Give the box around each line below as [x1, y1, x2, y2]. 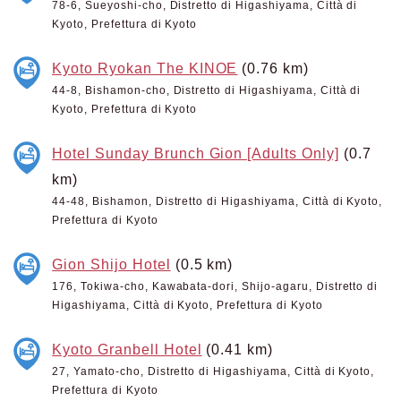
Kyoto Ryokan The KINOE [52, 60, 238, 76]
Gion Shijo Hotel [52, 256, 171, 272]
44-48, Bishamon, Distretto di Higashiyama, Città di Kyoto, [52, 195, 383, 208]
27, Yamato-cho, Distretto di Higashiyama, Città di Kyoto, [52, 365, 375, 378]
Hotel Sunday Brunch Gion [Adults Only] [52, 145, 339, 161]
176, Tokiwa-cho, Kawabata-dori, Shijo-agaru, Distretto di [52, 280, 379, 293]
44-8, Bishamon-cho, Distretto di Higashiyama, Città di [52, 84, 362, 97]
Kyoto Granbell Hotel [52, 341, 202, 357]
